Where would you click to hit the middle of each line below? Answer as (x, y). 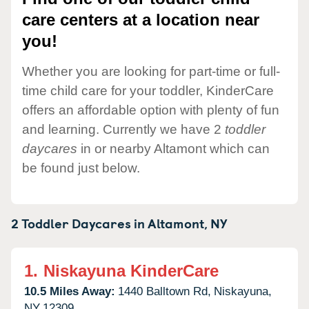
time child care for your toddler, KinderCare (148, 90)
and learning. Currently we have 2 (123, 129)
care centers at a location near (141, 20)
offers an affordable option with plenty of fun (151, 110)
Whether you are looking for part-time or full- (151, 71)
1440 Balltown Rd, (165, 291)
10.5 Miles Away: (70, 291)
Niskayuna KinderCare (131, 270)
